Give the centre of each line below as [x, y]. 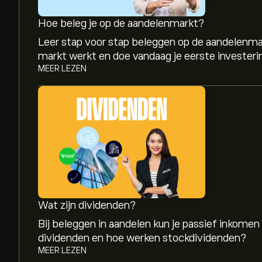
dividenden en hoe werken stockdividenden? [142, 238]
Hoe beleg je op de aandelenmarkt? [121, 23]
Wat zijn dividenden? [87, 205]
